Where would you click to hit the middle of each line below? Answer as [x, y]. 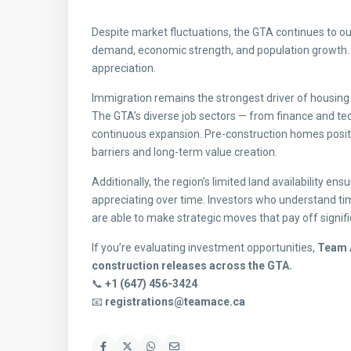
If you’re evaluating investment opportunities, [204, 248]
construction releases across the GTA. [192, 266]
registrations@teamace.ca [175, 302]
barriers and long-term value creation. [185, 152]
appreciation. [124, 68]
